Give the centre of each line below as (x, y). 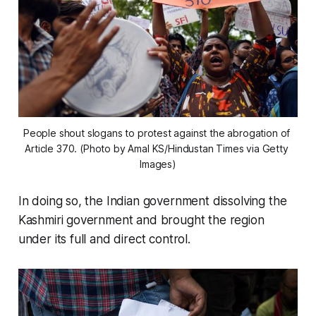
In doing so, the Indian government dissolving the (152, 201)
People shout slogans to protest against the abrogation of (157, 133)
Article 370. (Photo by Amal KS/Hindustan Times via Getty (157, 149)
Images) (158, 164)
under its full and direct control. (104, 239)
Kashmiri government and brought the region (141, 220)
